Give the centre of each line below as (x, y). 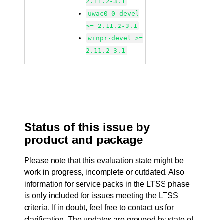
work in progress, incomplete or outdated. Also (104, 172)
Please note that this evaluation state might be (104, 160)
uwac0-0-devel (114, 14)
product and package (84, 140)
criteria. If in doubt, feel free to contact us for (99, 207)
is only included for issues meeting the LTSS (101, 196)
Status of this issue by (87, 127)
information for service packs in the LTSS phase (107, 184)
